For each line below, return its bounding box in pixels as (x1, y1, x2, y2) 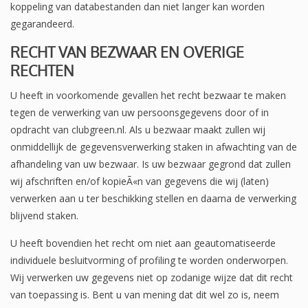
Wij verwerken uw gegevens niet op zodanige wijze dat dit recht (10, 270, 293, 284)
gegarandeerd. (10, 16, 74, 30)
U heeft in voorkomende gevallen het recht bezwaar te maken (10, 88, 286, 102)
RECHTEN (10, 60, 74, 80)
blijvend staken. (10, 208, 78, 222)
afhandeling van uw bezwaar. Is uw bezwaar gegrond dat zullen (10, 157, 291, 170)
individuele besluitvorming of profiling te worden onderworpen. (10, 253, 288, 267)
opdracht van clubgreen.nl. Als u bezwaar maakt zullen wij (10, 122, 265, 136)
